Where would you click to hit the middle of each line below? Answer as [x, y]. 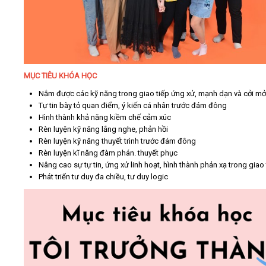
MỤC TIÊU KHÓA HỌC [61, 76]
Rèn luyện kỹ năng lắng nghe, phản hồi [103, 129]
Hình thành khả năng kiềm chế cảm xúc [105, 118]
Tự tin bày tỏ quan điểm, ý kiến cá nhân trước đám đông [133, 106]
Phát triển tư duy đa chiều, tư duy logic [103, 177]
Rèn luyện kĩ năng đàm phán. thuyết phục [108, 153]
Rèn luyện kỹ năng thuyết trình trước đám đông [117, 141]
